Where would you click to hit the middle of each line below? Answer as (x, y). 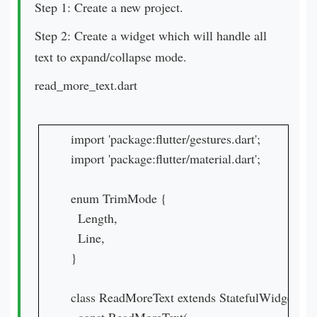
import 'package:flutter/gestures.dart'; (166, 139)
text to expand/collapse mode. (111, 57)
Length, (94, 218)
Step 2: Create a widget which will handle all (151, 35)
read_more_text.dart (86, 85)
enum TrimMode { (119, 198)
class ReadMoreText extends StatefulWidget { (189, 297)
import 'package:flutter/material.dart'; (166, 158)
